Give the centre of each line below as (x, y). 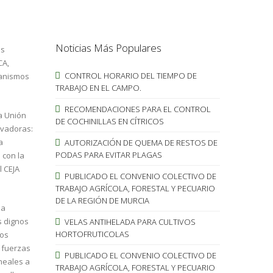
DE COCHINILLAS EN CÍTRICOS (109, 121)
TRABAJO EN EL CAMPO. (98, 87)
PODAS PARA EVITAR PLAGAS (108, 154)
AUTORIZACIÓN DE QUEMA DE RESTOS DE (140, 142)
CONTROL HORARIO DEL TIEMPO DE (129, 75)
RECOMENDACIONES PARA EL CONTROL (136, 109)
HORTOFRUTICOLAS (92, 234)
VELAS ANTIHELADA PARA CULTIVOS (129, 222)
